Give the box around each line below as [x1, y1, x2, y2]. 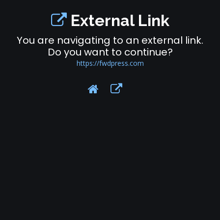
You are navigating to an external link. [17, 33, 203, 47]
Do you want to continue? [47, 45, 173, 59]
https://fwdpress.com [76, 58, 144, 68]
